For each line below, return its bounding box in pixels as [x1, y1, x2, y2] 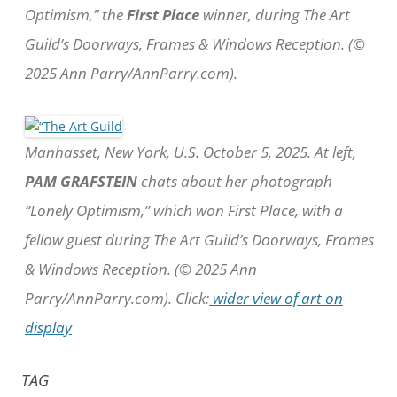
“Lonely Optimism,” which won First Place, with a [25, 199, 343, 221]
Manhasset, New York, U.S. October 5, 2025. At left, [25, 141, 356, 162]
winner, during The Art [199, 4, 350, 25]
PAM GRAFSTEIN [25, 170, 137, 191]
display [25, 316, 72, 338]
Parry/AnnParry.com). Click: [25, 287, 209, 308]
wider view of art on [209, 287, 343, 308]
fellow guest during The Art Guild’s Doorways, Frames [25, 229, 374, 250]
